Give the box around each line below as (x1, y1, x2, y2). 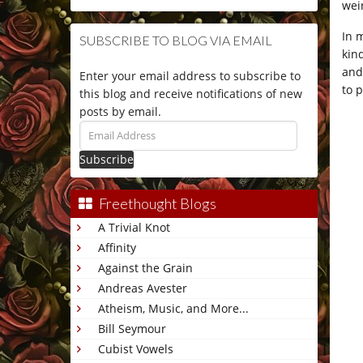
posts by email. (79, 104, 161, 120)
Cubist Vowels (98, 341, 173, 357)
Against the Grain (98, 260, 193, 276)
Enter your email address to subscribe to (79, 68, 301, 84)
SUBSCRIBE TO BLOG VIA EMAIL (79, 32, 272, 49)
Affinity (98, 240, 136, 256)
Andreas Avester (98, 280, 187, 297)
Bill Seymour (98, 321, 166, 337)
